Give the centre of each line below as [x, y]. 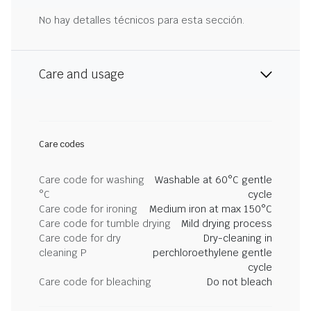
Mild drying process [227, 224]
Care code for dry [80, 238]
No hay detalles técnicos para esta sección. [142, 20]
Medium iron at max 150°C [211, 209]
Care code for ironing [88, 209]
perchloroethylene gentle [212, 253]
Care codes [61, 144]
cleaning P [63, 253]
